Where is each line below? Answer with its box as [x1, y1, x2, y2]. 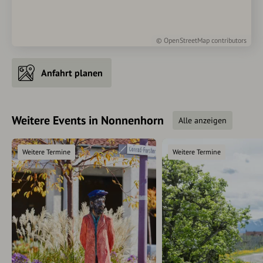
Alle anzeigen [178, 114, 227, 126]
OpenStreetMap [164, 35, 210, 45]
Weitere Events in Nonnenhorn [12, 112, 164, 128]
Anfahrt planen [41, 66, 103, 79]
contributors [210, 35, 247, 45]
